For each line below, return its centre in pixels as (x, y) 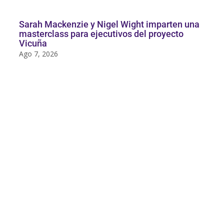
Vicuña (33, 43)
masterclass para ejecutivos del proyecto (101, 33)
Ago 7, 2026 (39, 53)
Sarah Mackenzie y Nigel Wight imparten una (109, 24)
